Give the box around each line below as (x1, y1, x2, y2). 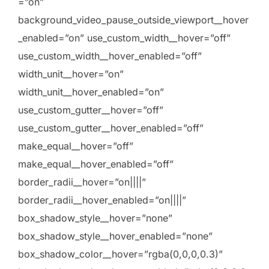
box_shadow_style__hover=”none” (18, 212, 172, 225)
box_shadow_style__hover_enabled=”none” (18, 230, 213, 243)
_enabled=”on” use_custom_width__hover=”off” (18, 32, 231, 44)
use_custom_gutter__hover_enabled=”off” (18, 122, 204, 134)
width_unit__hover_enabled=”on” (18, 86, 164, 98)
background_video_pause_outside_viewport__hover (18, 14, 249, 26)
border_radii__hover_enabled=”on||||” (18, 194, 186, 207)
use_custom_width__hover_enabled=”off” (18, 50, 202, 62)
